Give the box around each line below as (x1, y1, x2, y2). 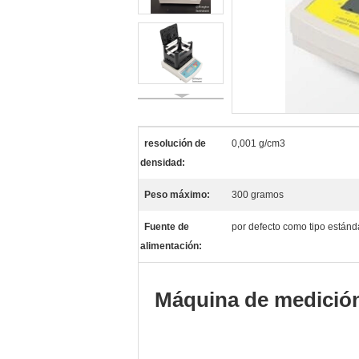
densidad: (140, 157, 185, 168)
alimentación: (140, 240, 202, 252)
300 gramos (232, 189, 284, 200)
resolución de (144, 138, 206, 149)
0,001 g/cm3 (232, 138, 285, 149)
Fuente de (144, 221, 189, 232)
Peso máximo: (144, 189, 210, 200)
